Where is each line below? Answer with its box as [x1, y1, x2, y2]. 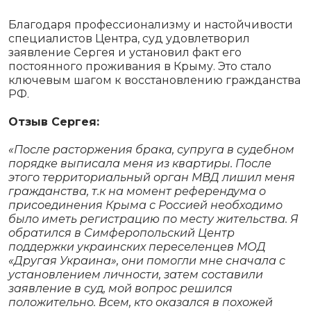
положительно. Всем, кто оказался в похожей [8, 295, 273, 309]
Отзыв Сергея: [8, 115, 99, 128]
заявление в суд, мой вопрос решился [8, 281, 233, 295]
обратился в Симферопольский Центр [8, 226, 235, 239]
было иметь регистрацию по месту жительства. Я [8, 212, 299, 226]
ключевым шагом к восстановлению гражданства [8, 73, 301, 87]
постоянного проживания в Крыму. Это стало [8, 59, 271, 73]
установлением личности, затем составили [8, 267, 263, 281]
